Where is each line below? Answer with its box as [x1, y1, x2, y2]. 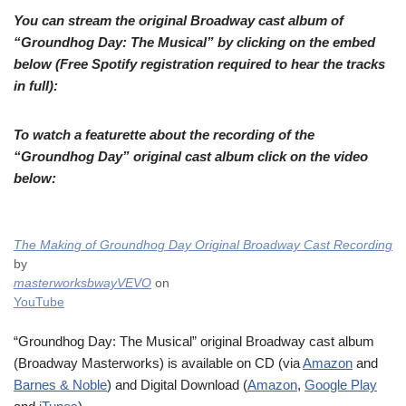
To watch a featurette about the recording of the [14, 127, 314, 142]
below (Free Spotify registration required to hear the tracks [14, 56, 385, 72]
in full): [14, 78, 58, 93]
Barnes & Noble [14, 377, 107, 392]
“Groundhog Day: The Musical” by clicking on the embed [14, 34, 375, 50]
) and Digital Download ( [107, 377, 247, 392]
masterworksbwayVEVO [14, 276, 151, 290]
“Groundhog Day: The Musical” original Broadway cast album [14, 333, 374, 349]
